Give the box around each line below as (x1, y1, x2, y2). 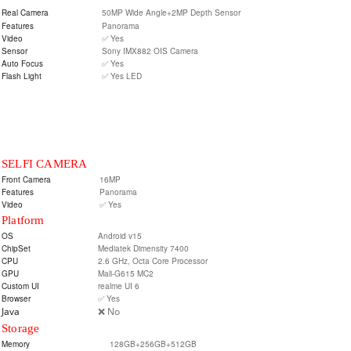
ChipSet (2, 243, 31, 254)
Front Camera (2, 174, 51, 185)
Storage (2, 322, 40, 335)
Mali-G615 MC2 (98, 268, 154, 279)
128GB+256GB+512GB (110, 338, 197, 349)
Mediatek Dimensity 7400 (98, 243, 189, 254)
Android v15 (98, 230, 142, 241)
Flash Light (2, 71, 42, 81)
